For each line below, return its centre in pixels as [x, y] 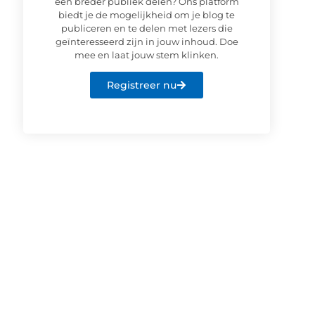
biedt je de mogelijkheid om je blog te [147, 14]
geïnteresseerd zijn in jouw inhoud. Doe [147, 41]
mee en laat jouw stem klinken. [147, 54]
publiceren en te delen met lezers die [147, 28]
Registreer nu [142, 85]
